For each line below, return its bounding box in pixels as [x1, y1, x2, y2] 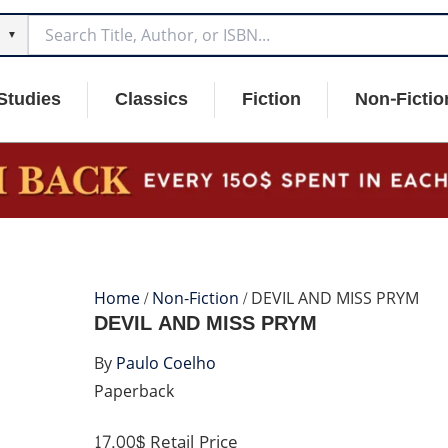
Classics [115, 83, 188, 116]
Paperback [93, 377, 174, 407]
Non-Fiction [151, 284, 239, 314]
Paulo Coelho [115, 349, 216, 379]
